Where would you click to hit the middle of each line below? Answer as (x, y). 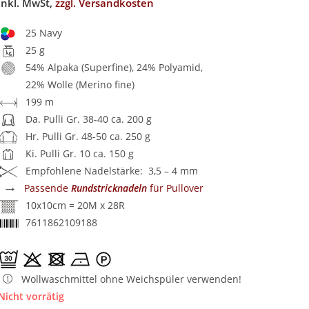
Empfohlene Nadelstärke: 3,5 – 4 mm (112, 171)
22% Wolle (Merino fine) (80, 84)
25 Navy (44, 33)
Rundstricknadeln (109, 188)
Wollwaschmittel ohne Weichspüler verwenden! (132, 279)
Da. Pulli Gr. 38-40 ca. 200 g (89, 119)
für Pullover (176, 188)
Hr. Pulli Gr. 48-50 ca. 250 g (88, 136)
